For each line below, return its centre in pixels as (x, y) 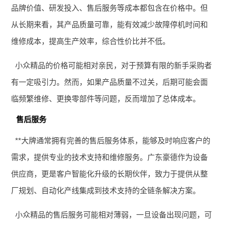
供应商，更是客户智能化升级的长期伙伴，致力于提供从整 (110, 174)
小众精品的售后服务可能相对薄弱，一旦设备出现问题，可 (113, 214)
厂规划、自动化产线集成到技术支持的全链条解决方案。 (106, 190)
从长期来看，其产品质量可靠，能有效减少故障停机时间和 (110, 24)
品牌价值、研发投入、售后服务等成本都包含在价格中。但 (110, 8)
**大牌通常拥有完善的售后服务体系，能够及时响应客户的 (112, 140)
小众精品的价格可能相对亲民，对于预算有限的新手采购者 (113, 65)
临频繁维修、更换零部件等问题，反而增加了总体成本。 (106, 98)
